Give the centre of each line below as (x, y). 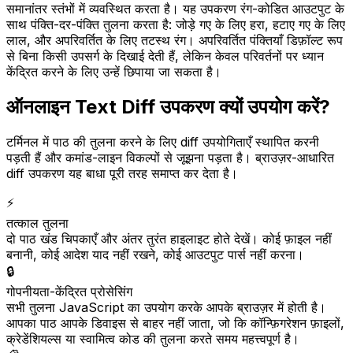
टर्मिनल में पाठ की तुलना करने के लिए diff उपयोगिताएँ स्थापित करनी (163, 141)
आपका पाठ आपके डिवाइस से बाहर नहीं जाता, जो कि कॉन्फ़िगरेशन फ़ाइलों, (175, 323)
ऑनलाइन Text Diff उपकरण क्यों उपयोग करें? (168, 106)
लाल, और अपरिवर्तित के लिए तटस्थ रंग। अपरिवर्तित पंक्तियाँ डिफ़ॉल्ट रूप (175, 40)
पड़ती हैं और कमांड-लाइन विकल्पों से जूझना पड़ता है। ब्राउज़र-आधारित (170, 157)
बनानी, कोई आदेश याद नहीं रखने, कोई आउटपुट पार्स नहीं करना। (155, 254)
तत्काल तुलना (37, 223)
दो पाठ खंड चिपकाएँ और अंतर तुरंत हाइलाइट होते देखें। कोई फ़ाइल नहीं (169, 238)
